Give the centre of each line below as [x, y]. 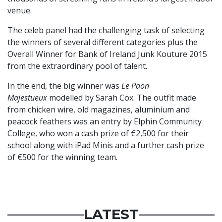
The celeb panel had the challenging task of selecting [106, 30]
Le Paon [135, 86]
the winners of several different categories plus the [103, 42]
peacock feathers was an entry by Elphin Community [105, 122]
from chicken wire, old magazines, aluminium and [99, 110]
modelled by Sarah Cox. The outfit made [122, 98]
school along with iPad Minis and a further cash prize [106, 145]
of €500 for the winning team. [62, 157]
